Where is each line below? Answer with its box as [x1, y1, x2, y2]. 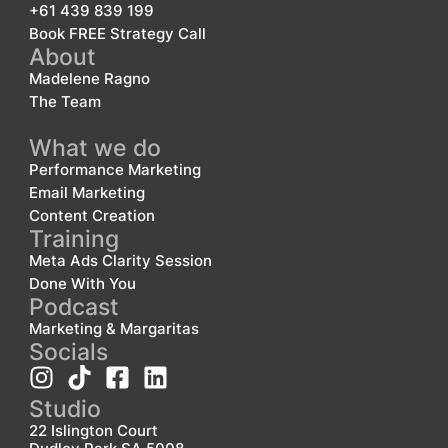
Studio [28, 393, 101, 423]
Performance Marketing [28, 159, 201, 179]
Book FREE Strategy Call [28, 23, 206, 43]
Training [28, 223, 119, 253]
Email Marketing [28, 182, 145, 202]
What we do [28, 132, 161, 162]
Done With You [28, 273, 136, 293]
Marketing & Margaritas [28, 318, 199, 338]
